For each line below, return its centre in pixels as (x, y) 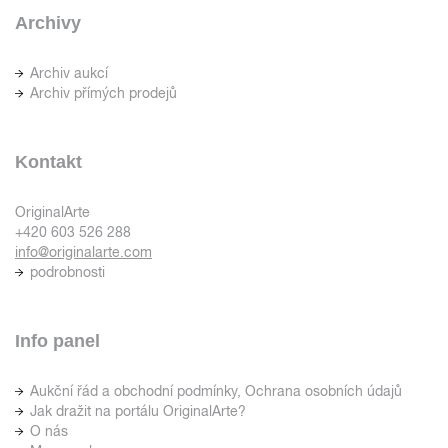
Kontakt (48, 161)
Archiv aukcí (69, 72)
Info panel (57, 340)
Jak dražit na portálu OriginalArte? (138, 410)
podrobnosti (67, 271)
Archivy (48, 22)
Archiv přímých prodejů (103, 92)
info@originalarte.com (83, 251)
